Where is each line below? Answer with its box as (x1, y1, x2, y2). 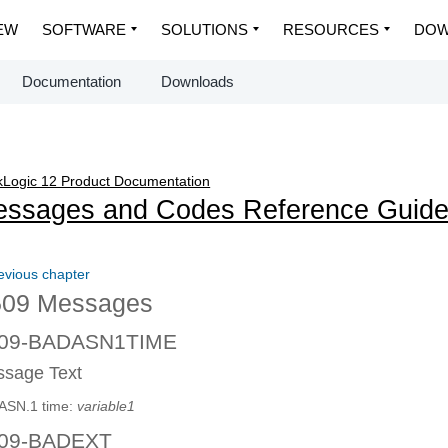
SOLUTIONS (161, 21, 248, 38)
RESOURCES (283, 21, 379, 38)
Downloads (161, 73, 234, 90)
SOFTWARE (42, 21, 126, 38)
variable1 (77, 398, 136, 415)
